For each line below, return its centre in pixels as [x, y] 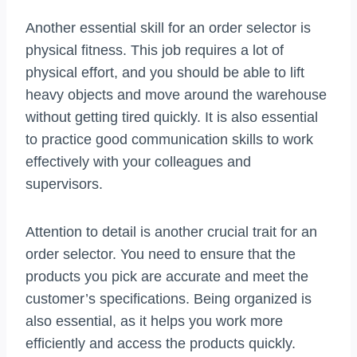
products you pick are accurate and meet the [167, 277]
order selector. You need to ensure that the [161, 255]
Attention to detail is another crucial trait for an [171, 232]
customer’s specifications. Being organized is [169, 299]
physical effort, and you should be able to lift [165, 73]
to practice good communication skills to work [169, 140]
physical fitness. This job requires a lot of [155, 51]
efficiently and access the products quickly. [161, 344]
